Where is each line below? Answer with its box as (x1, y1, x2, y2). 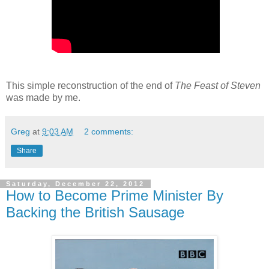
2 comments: (84, 127, 134, 137)
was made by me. (6, 92, 80, 103)
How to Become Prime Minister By (6, 187, 223, 204)
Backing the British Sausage (6, 204, 184, 221)
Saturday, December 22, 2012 (6, 180, 145, 188)
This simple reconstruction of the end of (6, 80, 175, 91)
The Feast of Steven (175, 80, 261, 91)
